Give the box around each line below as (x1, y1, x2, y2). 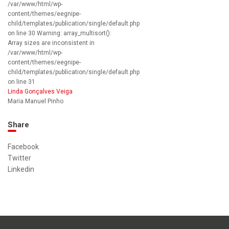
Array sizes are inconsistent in (8, 39, 95, 47)
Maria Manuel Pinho (8, 98, 63, 105)
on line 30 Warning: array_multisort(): (8, 30, 111, 37)
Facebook (8, 143, 39, 151)
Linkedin (8, 165, 34, 174)
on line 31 (8, 78, 35, 86)
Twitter (8, 154, 31, 163)
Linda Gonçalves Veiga (8, 88, 73, 96)
